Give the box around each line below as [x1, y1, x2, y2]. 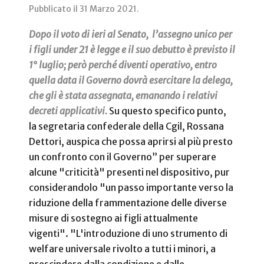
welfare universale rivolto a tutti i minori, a [29, 243, 216, 255]
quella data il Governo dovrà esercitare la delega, [29, 74, 233, 87]
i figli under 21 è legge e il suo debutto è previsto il [29, 44, 235, 56]
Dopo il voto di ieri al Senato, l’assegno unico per [29, 28, 232, 41]
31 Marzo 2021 [80, 4, 137, 15]
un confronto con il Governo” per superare [29, 151, 216, 163]
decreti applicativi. [29, 105, 107, 117]
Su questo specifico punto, [109, 105, 226, 117]
